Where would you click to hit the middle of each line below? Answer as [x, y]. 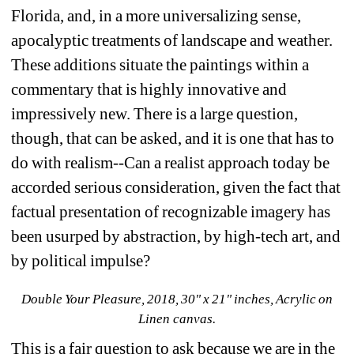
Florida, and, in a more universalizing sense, [156, 15]
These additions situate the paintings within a [160, 64]
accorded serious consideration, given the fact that [176, 187]
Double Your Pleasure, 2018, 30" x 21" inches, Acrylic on [177, 299]
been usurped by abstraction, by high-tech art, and [176, 236]
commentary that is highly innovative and [149, 89]
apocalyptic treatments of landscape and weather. [172, 40]
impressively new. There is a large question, [155, 113]
